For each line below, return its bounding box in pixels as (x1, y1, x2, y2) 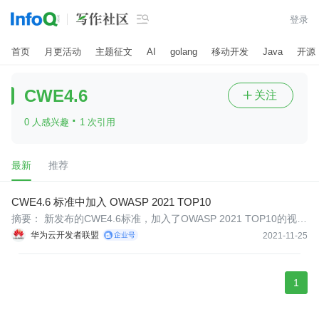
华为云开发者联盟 (31, 230, 99, 240)
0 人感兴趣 (24, 117, 72, 127)
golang (170, 46, 197, 57)
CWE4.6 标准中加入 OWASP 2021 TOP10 (11, 196, 211, 208)
